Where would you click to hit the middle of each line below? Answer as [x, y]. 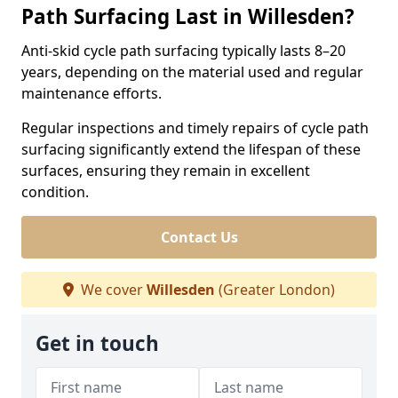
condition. [55, 192]
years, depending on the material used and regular [192, 72]
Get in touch [97, 343]
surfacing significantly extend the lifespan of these [191, 149]
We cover [112, 290]
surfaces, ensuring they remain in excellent [166, 171]
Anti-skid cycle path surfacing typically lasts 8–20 [183, 51]
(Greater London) [275, 290]
